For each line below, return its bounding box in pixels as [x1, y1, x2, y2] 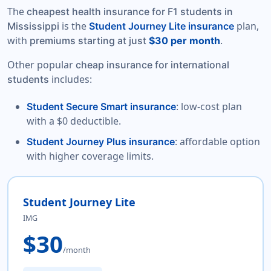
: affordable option [175, 135, 260, 149]
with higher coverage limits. [27, 149, 154, 163]
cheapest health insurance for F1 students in [27, 5, 233, 18]
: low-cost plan [176, 100, 242, 114]
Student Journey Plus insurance [27, 135, 175, 148]
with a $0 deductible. [27, 114, 121, 128]
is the [59, 19, 89, 33]
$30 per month [149, 34, 220, 47]
